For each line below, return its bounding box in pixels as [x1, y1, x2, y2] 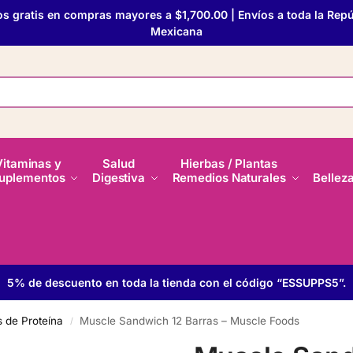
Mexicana [150, 24, 203, 38]
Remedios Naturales [172, 170, 286, 185]
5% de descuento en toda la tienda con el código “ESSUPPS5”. [7, 276, 346, 289]
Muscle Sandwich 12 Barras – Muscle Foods [80, 314, 300, 327]
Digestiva [91, 170, 146, 185]
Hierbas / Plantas [180, 156, 277, 171]
